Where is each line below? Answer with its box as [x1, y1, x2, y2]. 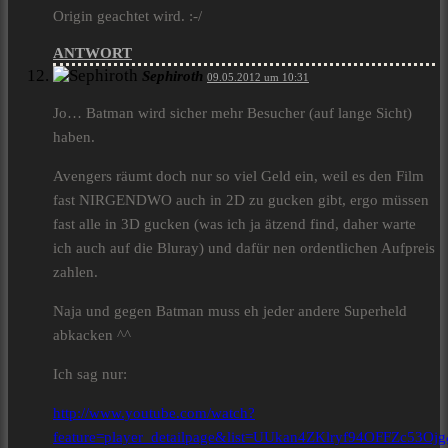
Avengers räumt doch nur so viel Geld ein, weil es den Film [53, 168, 424, 185]
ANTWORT [53, 45, 132, 62]
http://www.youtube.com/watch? [53, 405, 255, 422]
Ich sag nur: [53, 366, 127, 383]
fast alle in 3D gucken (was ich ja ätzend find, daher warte [53, 216, 416, 233]
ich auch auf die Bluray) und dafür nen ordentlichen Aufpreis [53, 240, 435, 257]
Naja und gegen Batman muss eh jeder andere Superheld [53, 303, 407, 320]
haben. [53, 129, 95, 146]
